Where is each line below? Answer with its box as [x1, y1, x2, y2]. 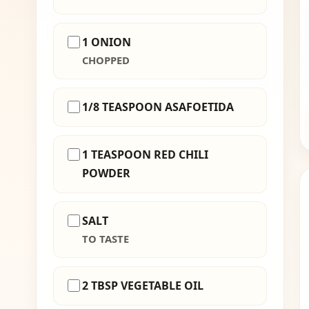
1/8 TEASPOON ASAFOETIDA [82, 99, 234, 115]
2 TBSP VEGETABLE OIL [82, 278, 203, 294]
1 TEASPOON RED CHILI [81, 147, 208, 163]
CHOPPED [82, 53, 130, 68]
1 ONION [82, 34, 131, 50]
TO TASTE [82, 232, 129, 246]
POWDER [81, 166, 130, 181]
